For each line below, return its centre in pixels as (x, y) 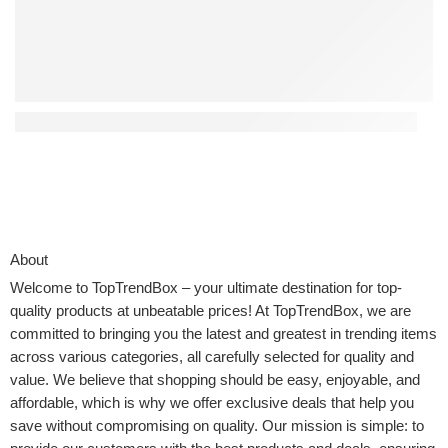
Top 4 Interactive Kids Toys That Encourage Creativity (216, 122)
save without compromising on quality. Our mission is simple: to (217, 426)
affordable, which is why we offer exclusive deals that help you (212, 403)
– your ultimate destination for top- (290, 288)
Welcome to (51, 288)
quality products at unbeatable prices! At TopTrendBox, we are (210, 311)
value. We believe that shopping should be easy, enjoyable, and (215, 380)
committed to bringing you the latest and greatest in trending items (223, 334)
